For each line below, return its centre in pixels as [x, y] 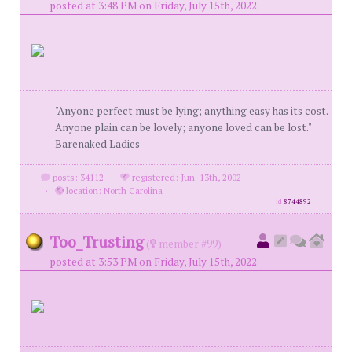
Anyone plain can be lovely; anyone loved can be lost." [183, 127]
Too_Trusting [97, 242]
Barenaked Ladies [97, 144]
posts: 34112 [77, 177]
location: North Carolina [113, 191]
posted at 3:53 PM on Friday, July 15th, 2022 [153, 262]
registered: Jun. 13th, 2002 [185, 177]
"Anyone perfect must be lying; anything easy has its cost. [191, 111]
